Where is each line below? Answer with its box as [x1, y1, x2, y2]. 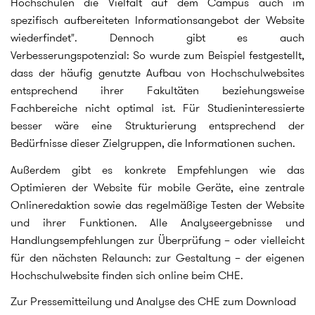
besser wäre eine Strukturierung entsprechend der [11, 117, 304, 134]
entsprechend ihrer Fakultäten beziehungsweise [11, 82, 304, 98]
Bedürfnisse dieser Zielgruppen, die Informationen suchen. [11, 135, 295, 151]
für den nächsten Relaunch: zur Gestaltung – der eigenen [11, 249, 304, 266]
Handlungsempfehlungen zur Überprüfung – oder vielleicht [11, 231, 304, 248]
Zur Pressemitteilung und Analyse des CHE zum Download [11, 293, 296, 309]
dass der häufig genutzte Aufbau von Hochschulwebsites [11, 65, 304, 81]
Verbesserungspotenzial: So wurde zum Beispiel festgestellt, [11, 47, 304, 63]
